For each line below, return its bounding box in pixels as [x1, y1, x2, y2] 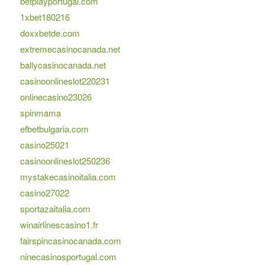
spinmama [20, 106, 61, 119]
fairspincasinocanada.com [20, 234, 121, 247]
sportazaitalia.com [20, 202, 91, 215]
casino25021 [20, 138, 69, 151]
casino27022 [20, 186, 69, 199]
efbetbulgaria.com [20, 122, 89, 135]
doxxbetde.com [20, 27, 80, 40]
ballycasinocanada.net [20, 59, 106, 72]
